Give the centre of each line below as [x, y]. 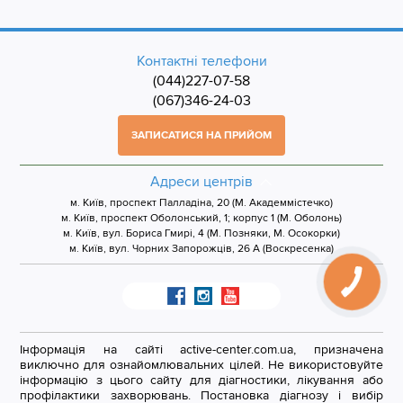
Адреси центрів [201, 182]
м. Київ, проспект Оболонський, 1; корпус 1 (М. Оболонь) [201, 218]
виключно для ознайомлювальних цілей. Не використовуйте [201, 365]
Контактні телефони [201, 61]
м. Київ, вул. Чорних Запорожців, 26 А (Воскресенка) [201, 249]
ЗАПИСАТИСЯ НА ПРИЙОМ [201, 135]
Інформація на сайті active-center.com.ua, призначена [201, 349]
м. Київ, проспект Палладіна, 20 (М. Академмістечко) [201, 203]
